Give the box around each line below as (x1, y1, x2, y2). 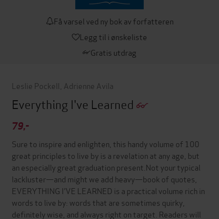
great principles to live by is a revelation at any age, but (12, 149, 199, 161)
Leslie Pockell (12, 79, 60, 91)
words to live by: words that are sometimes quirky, (12, 196, 185, 208)
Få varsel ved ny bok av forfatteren (53, 15, 174, 26)
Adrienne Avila (63, 79, 113, 91)
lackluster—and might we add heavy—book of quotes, (12, 173, 197, 184)
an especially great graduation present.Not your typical (12, 161, 200, 173)
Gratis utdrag (90, 46, 136, 58)
